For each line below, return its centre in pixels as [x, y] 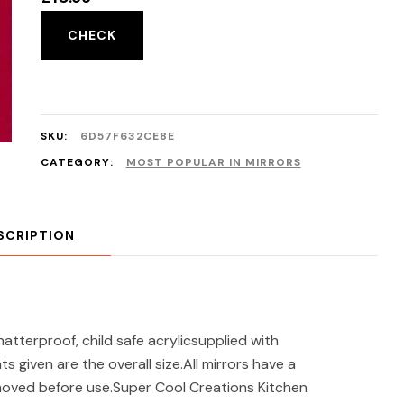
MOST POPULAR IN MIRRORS [213, 162]
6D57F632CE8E [127, 136]
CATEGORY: [78, 162]
